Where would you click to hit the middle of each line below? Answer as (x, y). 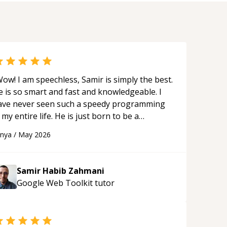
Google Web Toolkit (55, 183)
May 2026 (34, 135)
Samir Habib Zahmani (61, 171)
